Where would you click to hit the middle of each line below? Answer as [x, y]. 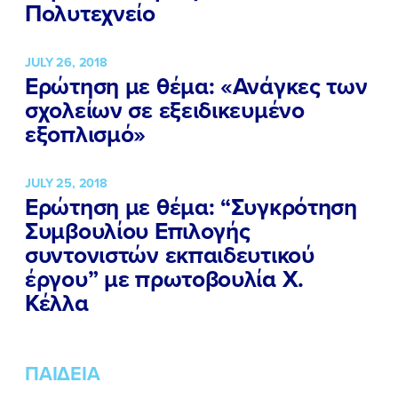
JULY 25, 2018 [66, 182]
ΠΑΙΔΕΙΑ [63, 374]
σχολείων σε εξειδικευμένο [165, 110]
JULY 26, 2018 [66, 61]
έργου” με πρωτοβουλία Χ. [165, 279]
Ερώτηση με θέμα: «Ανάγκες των [196, 86]
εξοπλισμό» [86, 134]
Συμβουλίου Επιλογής [138, 231]
